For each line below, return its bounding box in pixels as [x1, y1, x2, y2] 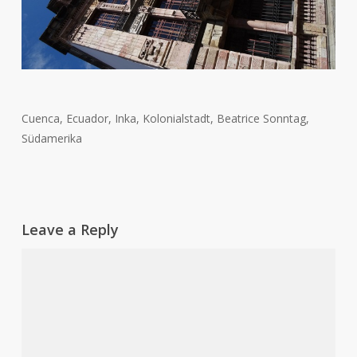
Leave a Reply [21, 219, 119, 239]
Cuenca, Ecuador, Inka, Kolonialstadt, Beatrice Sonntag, [21, 110, 309, 126]
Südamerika [21, 130, 82, 146]
